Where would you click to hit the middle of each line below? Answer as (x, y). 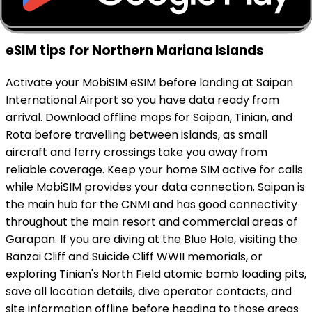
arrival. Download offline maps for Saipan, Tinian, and (149, 117)
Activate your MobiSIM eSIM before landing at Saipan (149, 82)
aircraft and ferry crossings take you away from (136, 152)
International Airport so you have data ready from (142, 100)
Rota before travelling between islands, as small (136, 134)
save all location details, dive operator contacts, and (149, 291)
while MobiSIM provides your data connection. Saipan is (155, 187)
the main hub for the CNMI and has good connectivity (151, 204)
